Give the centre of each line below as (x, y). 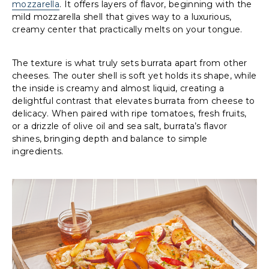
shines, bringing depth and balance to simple (110, 139)
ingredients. (38, 152)
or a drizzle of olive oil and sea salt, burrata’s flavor (120, 126)
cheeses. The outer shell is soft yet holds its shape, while (134, 76)
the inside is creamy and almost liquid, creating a (118, 89)
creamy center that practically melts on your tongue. (127, 30)
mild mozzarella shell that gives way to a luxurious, (122, 17)
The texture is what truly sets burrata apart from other (130, 63)
